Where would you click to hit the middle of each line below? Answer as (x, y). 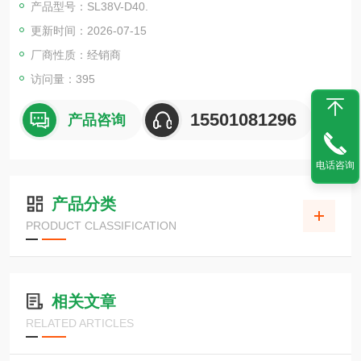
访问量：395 (63, 79)
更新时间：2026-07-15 (89, 31)
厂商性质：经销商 (76, 55)
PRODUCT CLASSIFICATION (101, 226)
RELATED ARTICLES (80, 323)
